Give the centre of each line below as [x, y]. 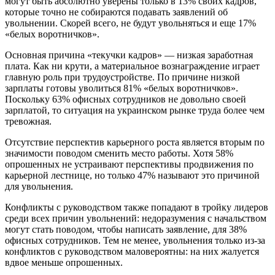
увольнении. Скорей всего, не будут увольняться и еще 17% [130, 23]
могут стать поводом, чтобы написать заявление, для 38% [126, 229]
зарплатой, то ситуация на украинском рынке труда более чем [135, 110]
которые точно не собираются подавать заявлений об [116, 12]
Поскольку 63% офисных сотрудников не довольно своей [126, 99]
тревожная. [28, 121]
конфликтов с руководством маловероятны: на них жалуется [132, 251]
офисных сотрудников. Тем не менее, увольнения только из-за [135, 240]
